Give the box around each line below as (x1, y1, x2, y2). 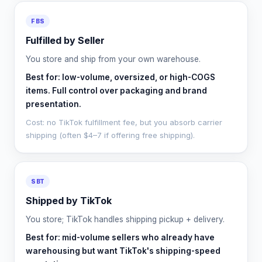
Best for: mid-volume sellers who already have (26, 232, 215, 242)
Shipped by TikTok (26, 194, 112, 206)
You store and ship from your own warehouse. (26, 54, 201, 64)
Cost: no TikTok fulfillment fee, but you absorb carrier (26, 117, 223, 127)
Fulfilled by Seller (26, 34, 105, 46)
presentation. (26, 99, 82, 109)
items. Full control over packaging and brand (26, 85, 208, 95)
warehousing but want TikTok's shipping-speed (26, 246, 221, 256)
